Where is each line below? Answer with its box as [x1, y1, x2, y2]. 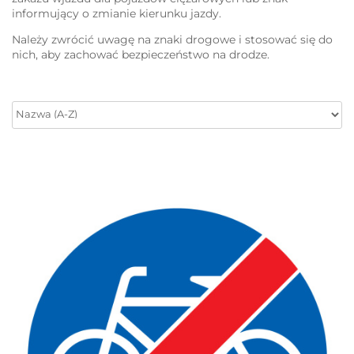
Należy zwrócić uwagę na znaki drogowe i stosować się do [12, 32, 333, 47]
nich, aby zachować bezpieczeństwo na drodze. [12, 47, 269, 62]
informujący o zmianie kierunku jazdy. [12, 6, 221, 21]
